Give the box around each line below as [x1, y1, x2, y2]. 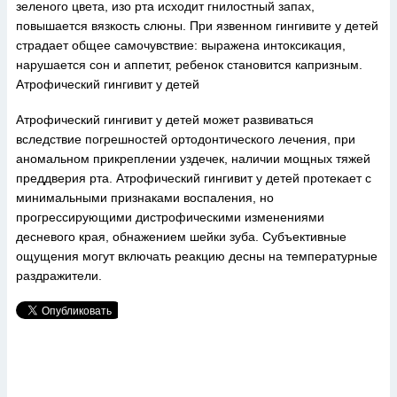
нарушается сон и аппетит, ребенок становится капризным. [16, 58, 362, 72]
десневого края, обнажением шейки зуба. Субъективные [16, 230, 346, 244]
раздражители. [16, 269, 102, 283]
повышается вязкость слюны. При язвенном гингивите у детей [16, 19, 378, 33]
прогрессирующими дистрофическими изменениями [16, 210, 324, 224]
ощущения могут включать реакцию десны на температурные [16, 249, 378, 263]
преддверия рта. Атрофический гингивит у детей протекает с [16, 171, 371, 185]
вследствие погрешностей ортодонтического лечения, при [16, 132, 355, 146]
